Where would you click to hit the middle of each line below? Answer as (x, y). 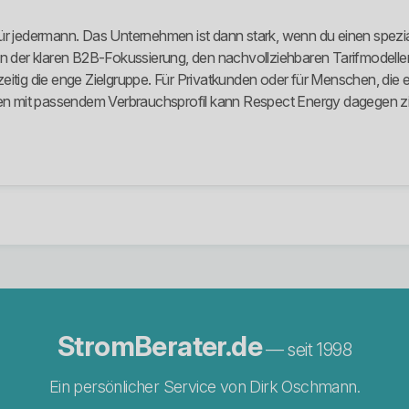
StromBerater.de (160, 346)
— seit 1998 (308, 350)
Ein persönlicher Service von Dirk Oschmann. (204, 387)
